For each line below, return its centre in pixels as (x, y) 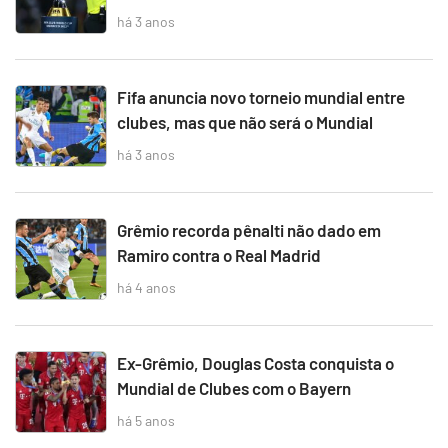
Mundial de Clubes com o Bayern (234, 388)
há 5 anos (146, 420)
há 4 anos (146, 287)
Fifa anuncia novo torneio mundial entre (261, 97)
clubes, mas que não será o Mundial (245, 122)
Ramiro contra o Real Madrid (219, 255)
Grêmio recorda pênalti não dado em (249, 230)
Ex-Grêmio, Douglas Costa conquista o (255, 363)
